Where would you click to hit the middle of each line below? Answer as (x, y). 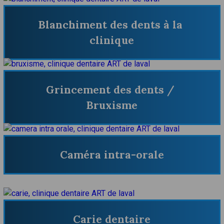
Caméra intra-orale (112, 154)
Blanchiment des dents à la (110, 25)
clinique (112, 40)
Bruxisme (112, 105)
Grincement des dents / (110, 90)
